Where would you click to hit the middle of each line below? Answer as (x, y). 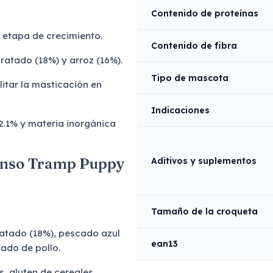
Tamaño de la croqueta (204, 211)
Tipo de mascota (190, 78)
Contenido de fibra (194, 46)
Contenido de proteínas (205, 13)
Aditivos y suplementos (204, 161)
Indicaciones (180, 110)
